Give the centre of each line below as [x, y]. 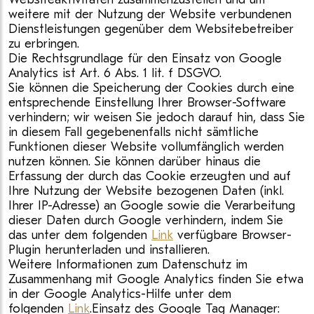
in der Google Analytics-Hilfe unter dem [120, 294]
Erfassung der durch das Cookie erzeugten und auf [150, 176]
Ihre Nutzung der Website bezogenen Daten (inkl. [146, 191]
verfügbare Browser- [232, 235]
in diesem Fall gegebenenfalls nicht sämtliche [134, 132]
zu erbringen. [44, 44]
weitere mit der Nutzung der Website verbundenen [150, 14]
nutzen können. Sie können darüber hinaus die [135, 162]
